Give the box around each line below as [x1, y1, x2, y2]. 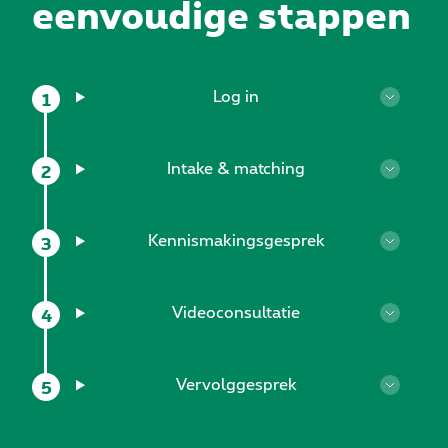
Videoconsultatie [172, 305, 301, 322]
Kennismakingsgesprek [147, 233, 325, 250]
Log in [213, 89, 260, 106]
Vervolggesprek [175, 377, 297, 394]
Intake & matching [167, 161, 306, 178]
